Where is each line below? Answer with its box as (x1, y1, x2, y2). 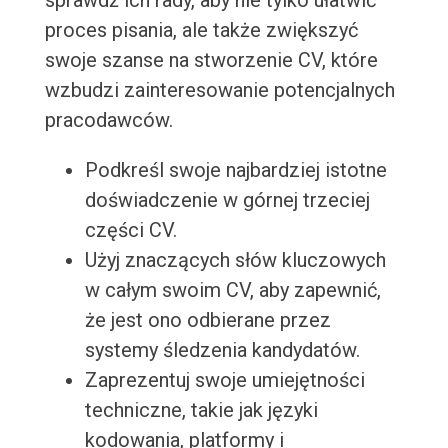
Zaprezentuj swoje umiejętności (84, 368, 365, 393)
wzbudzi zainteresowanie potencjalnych (44, 78, 395, 103)
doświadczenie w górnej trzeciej (84, 188, 370, 213)
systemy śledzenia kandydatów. (84, 338, 360, 363)
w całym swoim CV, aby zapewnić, (84, 278, 381, 303)
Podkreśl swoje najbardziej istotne (84, 158, 387, 183)
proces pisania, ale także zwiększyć (44, 18, 358, 43)
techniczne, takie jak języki (84, 398, 318, 423)
